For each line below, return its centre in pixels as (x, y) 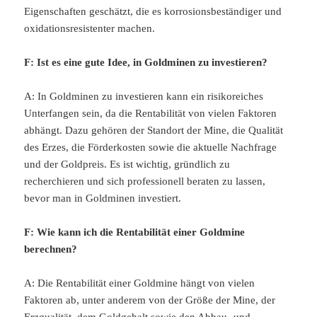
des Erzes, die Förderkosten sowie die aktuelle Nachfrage (151, 148)
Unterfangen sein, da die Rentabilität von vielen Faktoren (151, 114)
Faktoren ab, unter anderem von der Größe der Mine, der (150, 300)
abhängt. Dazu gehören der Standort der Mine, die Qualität (154, 131)
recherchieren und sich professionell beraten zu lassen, (145, 181)
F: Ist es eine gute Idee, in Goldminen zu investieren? (146, 63)
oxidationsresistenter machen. (90, 29)
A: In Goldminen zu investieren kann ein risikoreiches (144, 97)
